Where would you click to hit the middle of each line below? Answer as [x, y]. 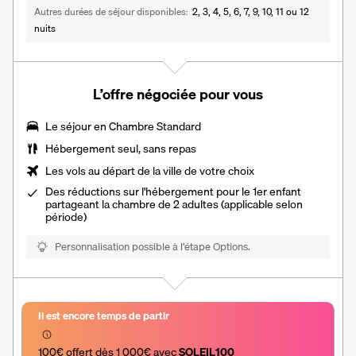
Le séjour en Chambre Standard [123, 126]
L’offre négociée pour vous [178, 94]
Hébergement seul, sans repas [121, 148]
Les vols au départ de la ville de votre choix [150, 170]
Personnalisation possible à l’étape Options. [153, 246]
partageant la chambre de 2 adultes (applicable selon [174, 204]
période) [66, 217]
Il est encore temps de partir [104, 315]
